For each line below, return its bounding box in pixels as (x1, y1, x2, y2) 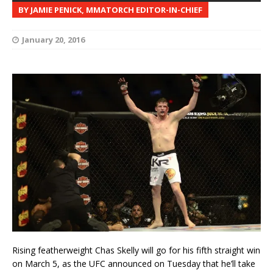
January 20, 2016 (22, 34, 85, 45)
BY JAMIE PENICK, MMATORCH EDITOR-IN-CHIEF (18, 4, 202, 15)
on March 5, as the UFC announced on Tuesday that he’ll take (12, 257, 255, 269)
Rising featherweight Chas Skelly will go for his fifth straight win (12, 244, 260, 256)
